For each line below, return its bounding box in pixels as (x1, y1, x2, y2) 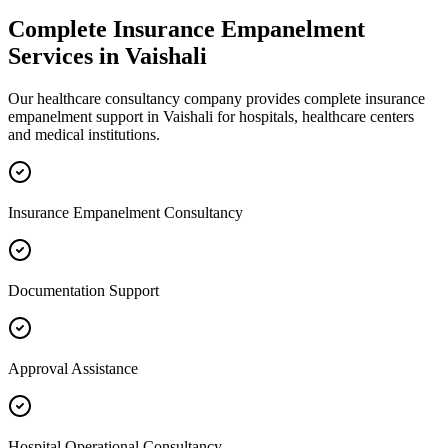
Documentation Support (8, 281, 159, 299)
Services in (8, 42, 125, 69)
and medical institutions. (8, 125, 160, 143)
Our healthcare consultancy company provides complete (8, 89, 365, 107)
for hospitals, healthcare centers (213, 107, 414, 125)
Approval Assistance (8, 359, 138, 377)
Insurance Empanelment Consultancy (8, 203, 243, 221)
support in (92, 107, 163, 125)
